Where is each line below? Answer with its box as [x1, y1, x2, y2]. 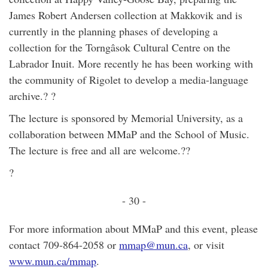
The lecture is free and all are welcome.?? [9, 143, 190, 157]
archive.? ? [9, 89, 56, 103]
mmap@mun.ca [119, 237, 188, 252]
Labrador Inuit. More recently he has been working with [9, 56, 253, 71]
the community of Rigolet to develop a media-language [9, 72, 248, 87]
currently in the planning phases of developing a [9, 24, 218, 38]
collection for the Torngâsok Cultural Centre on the [9, 40, 230, 54]
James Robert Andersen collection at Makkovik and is [9, 8, 242, 22]
